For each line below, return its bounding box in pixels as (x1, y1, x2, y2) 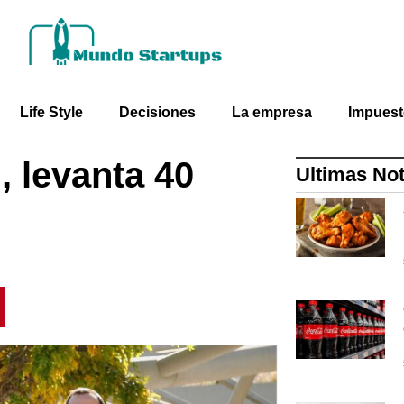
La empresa (232, 104, 312, 120)
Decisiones (119, 104, 196, 120)
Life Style (20, 104, 83, 120)
